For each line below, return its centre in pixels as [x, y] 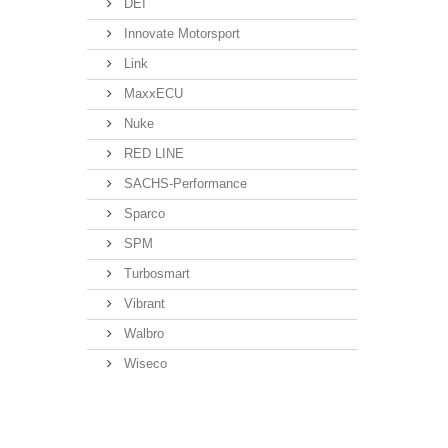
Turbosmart [155, 273]
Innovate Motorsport [180, 33]
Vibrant [142, 303]
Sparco [142, 213]
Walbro [142, 333]
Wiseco [143, 363]
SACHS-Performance [183, 183]
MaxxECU [151, 93]
